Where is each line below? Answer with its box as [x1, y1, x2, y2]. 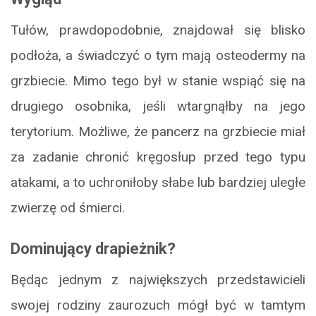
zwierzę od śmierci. [11, 199, 125, 216]
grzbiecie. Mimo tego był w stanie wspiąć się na [11, 72, 305, 89]
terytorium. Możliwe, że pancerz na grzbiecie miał [11, 123, 305, 140]
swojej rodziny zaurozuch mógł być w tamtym [11, 296, 305, 313]
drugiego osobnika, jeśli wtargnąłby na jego [11, 97, 305, 114]
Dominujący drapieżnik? [11, 239, 176, 257]
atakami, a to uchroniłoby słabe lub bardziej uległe [11, 174, 305, 190]
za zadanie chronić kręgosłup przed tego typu [11, 148, 305, 165]
